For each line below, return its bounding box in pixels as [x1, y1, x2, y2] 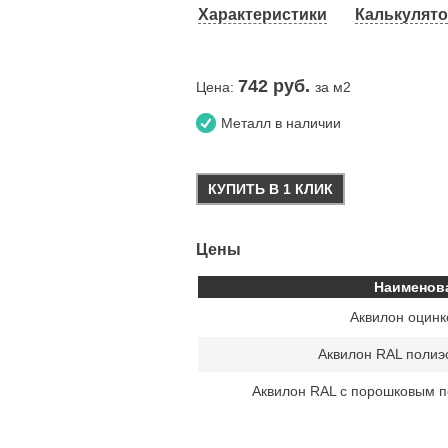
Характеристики [198, 5, 327, 23]
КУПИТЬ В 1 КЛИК [208, 180, 333, 197]
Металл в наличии [221, 114, 341, 131]
